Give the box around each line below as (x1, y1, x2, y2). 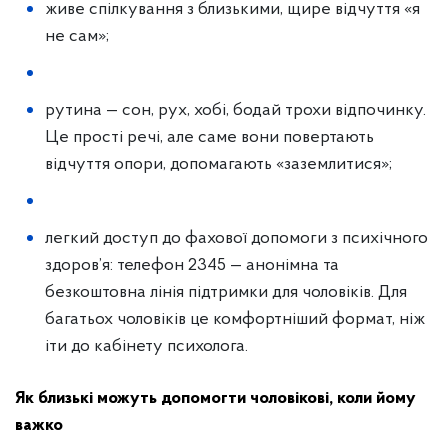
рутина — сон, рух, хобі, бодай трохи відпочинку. (45, 101, 426, 120)
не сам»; (45, 27, 113, 46)
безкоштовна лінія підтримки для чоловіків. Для (45, 283, 407, 302)
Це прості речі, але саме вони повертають (45, 128, 374, 147)
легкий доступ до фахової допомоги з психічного (45, 229, 428, 248)
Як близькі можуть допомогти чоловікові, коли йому (15, 389, 416, 408)
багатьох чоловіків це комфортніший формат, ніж (45, 310, 425, 329)
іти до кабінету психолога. (45, 337, 252, 356)
